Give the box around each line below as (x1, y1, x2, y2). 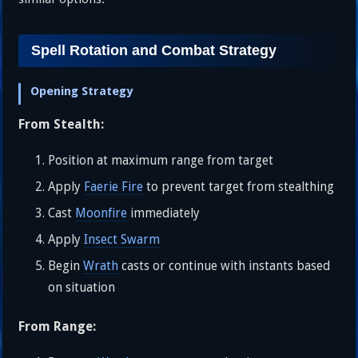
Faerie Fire (84, 179, 144, 194)
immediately (127, 205, 201, 221)
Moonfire (75, 205, 128, 221)
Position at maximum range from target (48, 153, 274, 168)
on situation (48, 280, 116, 295)
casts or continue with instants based (118, 258, 331, 273)
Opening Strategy (30, 83, 133, 98)
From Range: (18, 318, 97, 334)
